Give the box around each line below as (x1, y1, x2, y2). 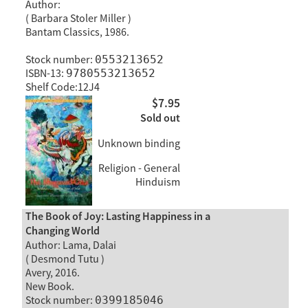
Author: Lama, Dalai (25, 239, 116, 253)
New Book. (25, 280, 74, 294)
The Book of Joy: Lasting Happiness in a (25, 210, 210, 225)
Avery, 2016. (25, 266, 80, 280)
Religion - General (96, 161, 180, 175)
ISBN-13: (25, 66, 66, 80)
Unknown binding (97, 136, 180, 151)
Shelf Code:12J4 (25, 80, 100, 94)
